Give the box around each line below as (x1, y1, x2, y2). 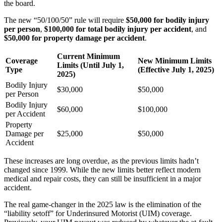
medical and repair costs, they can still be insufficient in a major (4, 174, 201, 183)
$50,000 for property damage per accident (4, 34, 145, 43)
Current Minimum (57, 52, 120, 61)
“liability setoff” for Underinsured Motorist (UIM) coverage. (4, 209, 192, 218)
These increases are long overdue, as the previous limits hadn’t (4, 157, 199, 166)
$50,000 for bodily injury (126, 16, 209, 25)
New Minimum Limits (138, 56, 212, 65)
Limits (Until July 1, (57, 61, 124, 70)
